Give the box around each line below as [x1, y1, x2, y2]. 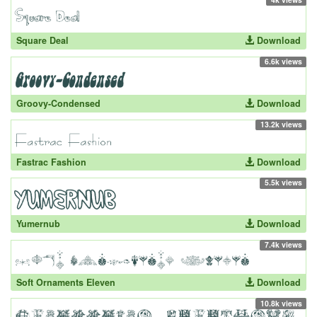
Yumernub [16, 217, 60, 230]
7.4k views [264, 238, 302, 250]
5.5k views [264, 177, 302, 188]
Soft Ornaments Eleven [16, 275, 115, 289]
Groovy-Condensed [16, 96, 100, 110]
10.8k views [260, 297, 302, 309]
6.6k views [264, 56, 302, 67]
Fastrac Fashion [16, 155, 86, 168]
